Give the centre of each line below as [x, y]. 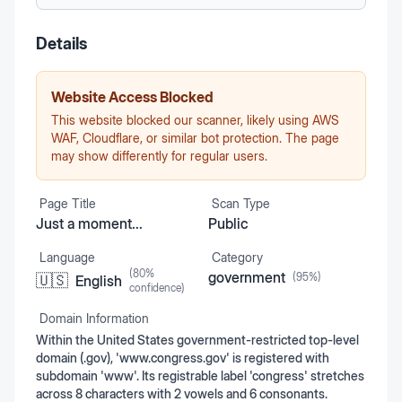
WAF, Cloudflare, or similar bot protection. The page [195, 138]
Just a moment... [89, 223]
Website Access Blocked [132, 97]
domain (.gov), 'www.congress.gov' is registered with [183, 358]
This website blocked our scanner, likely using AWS [195, 120]
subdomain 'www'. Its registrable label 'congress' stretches [200, 376]
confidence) [157, 288]
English [99, 281]
